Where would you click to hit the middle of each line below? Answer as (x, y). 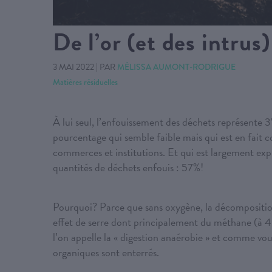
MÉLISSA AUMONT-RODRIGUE (176, 67)
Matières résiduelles (85, 82)
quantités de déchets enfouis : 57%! (128, 168)
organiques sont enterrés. (106, 253)
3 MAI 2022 (73, 67)
